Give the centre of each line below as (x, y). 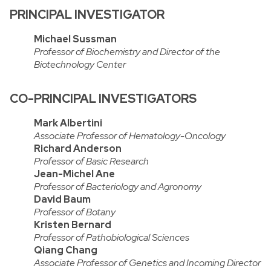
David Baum (62, 200)
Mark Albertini (68, 123)
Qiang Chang (66, 250)
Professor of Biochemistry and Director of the (127, 52)
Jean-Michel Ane (74, 174)
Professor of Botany (75, 212)
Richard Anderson (78, 149)
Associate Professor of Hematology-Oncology (130, 136)
